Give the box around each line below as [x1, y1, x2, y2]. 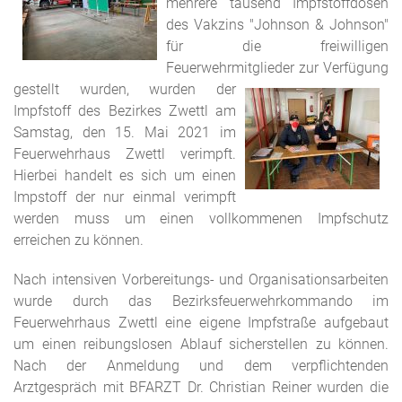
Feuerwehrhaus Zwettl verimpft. [13, 145, 236, 162]
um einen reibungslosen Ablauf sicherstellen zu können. [13, 336, 389, 353]
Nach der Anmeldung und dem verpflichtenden [13, 357, 389, 374]
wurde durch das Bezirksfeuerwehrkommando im [13, 293, 389, 310]
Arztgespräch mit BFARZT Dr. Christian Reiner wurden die [13, 379, 389, 396]
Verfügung [319, 59, 389, 76]
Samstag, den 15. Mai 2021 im [13, 124, 236, 141]
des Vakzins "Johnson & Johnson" [166, 16, 389, 33]
